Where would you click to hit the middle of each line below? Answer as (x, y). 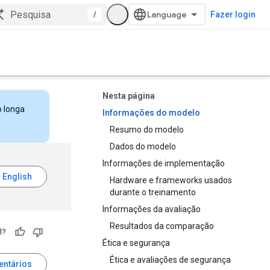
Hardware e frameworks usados (171, 180)
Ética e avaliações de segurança (170, 260)
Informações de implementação (164, 163)
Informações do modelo (151, 113)
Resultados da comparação (162, 226)
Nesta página (129, 96)
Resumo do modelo (147, 130)
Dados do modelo (143, 146)
